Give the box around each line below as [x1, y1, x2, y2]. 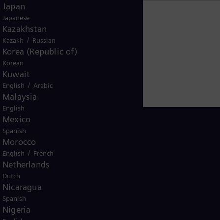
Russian [32, 36, 55, 44]
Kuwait [2, 69, 30, 79]
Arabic [33, 82, 53, 89]
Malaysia [2, 91, 37, 102]
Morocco [2, 137, 36, 147]
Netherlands [2, 159, 50, 169]
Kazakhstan [2, 24, 47, 34]
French [33, 149, 54, 157]
